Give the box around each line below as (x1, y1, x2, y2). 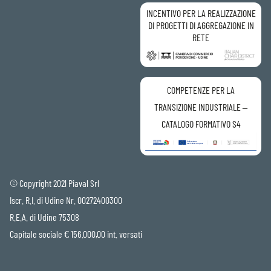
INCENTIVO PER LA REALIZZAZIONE (146, 7, 256, 19)
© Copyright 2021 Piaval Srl (10, 177, 99, 189)
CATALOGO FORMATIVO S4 (161, 117, 241, 129)
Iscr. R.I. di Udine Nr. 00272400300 (10, 194, 122, 206)
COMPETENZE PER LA (167, 83, 235, 96)
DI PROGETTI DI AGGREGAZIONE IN (148, 19, 254, 31)
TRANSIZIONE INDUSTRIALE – (154, 100, 247, 113)
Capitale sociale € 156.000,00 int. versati (10, 227, 142, 240)
